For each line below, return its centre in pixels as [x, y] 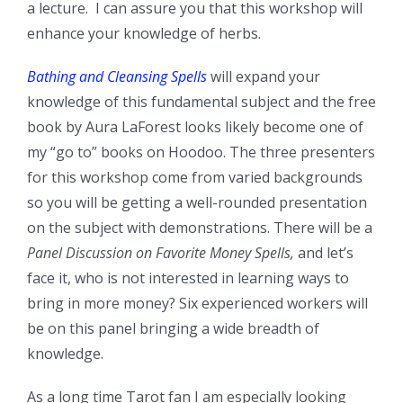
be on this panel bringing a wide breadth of [173, 329]
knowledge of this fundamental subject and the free [201, 102]
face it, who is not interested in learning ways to [188, 278]
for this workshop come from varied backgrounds [195, 178]
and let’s [324, 253]
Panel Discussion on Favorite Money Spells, [161, 253]
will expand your [264, 77]
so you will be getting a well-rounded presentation [197, 203]
